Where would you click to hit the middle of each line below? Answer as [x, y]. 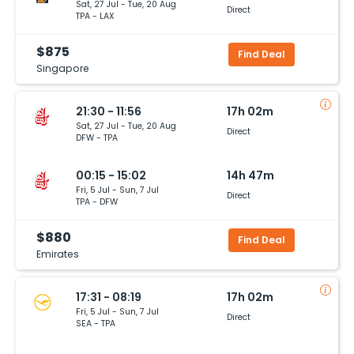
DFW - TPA [97, 137]
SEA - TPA [96, 323]
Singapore [63, 68]
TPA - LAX [95, 16]
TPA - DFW [97, 201]
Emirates [58, 254]
